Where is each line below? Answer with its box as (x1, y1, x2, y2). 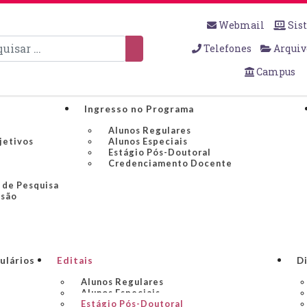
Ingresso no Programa (84, 103, 194, 114)
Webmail (216, 19, 267, 32)
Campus (254, 65, 295, 78)
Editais (57, 255, 93, 266)
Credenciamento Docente (108, 158, 232, 169)
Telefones (201, 42, 254, 55)
